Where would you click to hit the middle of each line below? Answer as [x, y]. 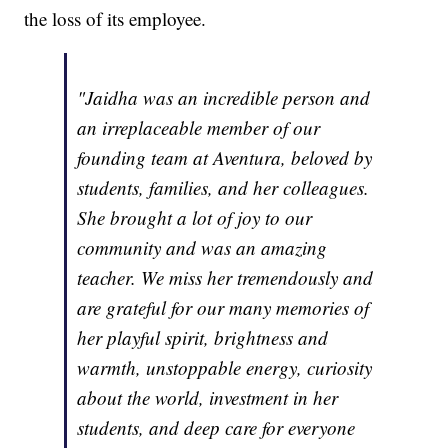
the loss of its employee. [115, 18]
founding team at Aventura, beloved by [225, 157]
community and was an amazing [202, 247]
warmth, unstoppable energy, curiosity [225, 367]
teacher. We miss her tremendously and [225, 277]
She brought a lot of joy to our [195, 217]
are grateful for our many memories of [223, 307]
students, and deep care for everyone [216, 427]
